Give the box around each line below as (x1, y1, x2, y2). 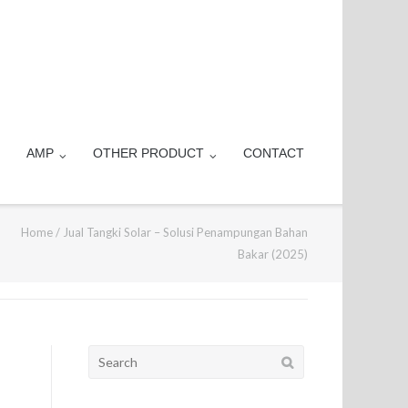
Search (87, 348, 129, 363)
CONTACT (243, 146, 305, 160)
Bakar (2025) (237, 246, 308, 261)
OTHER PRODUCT (93, 146, 205, 160)
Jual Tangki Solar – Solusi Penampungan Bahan (62, 224, 308, 240)
